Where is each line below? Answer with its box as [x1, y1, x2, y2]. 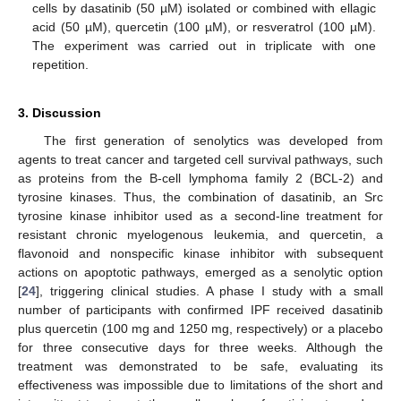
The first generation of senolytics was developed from [43, 133, 383, 149]
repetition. [32, 57, 90, 73]
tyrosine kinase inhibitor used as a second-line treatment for [18, 209, 383, 224]
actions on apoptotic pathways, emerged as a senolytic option [18, 265, 383, 280]
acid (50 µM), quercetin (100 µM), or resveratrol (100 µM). [32, 20, 376, 35]
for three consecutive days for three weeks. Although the [18, 340, 383, 355]
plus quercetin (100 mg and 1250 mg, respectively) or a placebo [18, 321, 383, 337]
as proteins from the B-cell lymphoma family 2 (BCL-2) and [18, 171, 383, 186]
